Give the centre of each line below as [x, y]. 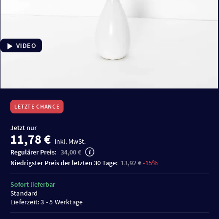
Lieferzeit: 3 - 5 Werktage [47, 202]
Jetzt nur [23, 127]
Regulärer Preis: [34, 152]
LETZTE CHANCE [37, 106]
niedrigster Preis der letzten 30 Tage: [67, 163]
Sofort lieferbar [33, 184]
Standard [24, 193]
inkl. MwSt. [70, 141]
